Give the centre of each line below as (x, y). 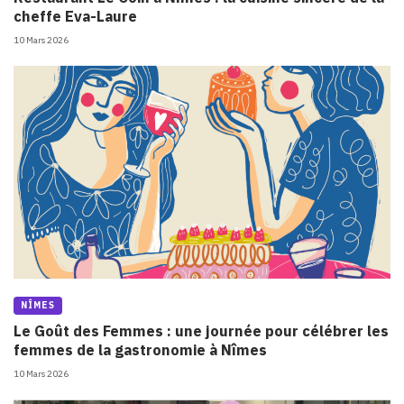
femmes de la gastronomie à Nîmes (140, 350)
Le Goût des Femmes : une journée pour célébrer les (201, 331)
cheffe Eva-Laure (75, 16)
